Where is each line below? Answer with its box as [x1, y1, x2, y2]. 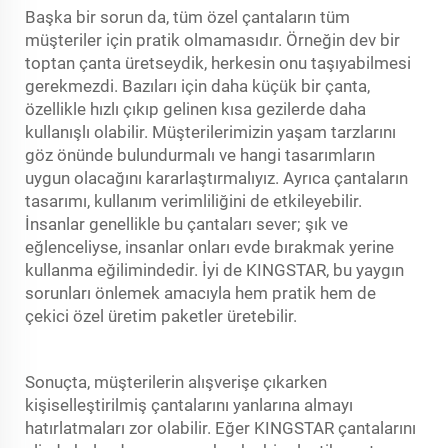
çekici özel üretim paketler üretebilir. [25, 305, 297, 326]
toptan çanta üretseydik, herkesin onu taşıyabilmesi [25, 52, 411, 73]
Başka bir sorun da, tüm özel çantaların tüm [25, 6, 350, 27]
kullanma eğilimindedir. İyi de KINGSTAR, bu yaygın [25, 259, 404, 280]
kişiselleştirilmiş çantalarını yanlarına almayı [25, 394, 353, 415]
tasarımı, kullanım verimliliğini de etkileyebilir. [25, 190, 362, 211]
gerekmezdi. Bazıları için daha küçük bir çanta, [25, 75, 370, 96]
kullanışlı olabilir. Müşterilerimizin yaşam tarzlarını [25, 121, 396, 142]
